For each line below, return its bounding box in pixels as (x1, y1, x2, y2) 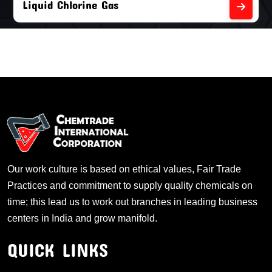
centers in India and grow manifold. (7, 213, 157, 224)
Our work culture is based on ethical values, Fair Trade (7, 164, 241, 175)
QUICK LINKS (7, 239, 108, 261)
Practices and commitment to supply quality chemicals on (7, 180, 253, 191)
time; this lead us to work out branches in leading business (7, 197, 257, 208)
